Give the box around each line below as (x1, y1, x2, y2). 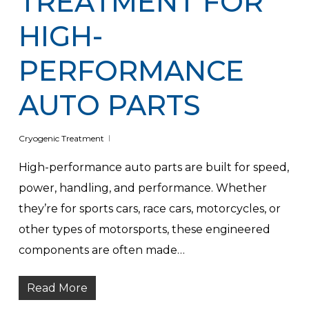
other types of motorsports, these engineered (18, 222, 270, 236)
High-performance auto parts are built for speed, (18, 160, 289, 174)
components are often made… (18, 243, 185, 257)
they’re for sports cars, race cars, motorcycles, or (18, 201, 281, 215)
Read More (26, 281, 88, 295)
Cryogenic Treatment (18, 132, 104, 143)
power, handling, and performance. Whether (18, 181, 267, 195)
